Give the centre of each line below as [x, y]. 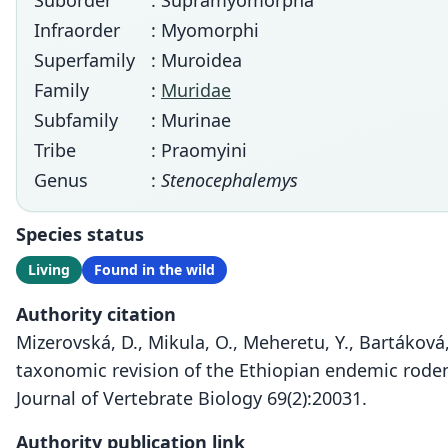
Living [49, 269]
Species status [80, 234]
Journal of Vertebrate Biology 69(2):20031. [191, 398]
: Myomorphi [205, 30]
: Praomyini [199, 150]
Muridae [196, 90]
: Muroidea [196, 60]
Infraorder [77, 30]
